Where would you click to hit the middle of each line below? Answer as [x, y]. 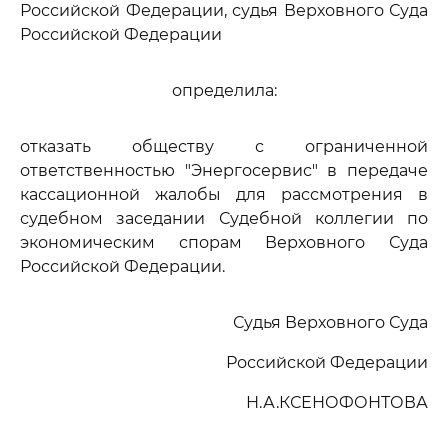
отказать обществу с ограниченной [224, 146]
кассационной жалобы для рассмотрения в [224, 194]
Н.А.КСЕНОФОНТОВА [337, 402]
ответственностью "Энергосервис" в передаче [224, 170]
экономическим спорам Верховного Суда [224, 242]
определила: [224, 90]
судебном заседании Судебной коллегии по [224, 218]
